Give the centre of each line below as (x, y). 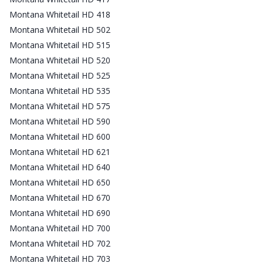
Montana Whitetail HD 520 (60, 60)
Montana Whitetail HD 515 (60, 45)
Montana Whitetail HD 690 (60, 213)
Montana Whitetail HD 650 (60, 182)
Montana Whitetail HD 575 (60, 106)
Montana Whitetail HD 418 (60, 14)
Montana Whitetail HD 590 (60, 121)
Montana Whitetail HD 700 (60, 228)
